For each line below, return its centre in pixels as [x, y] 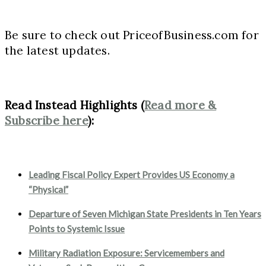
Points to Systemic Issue [77, 228]
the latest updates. [57, 50]
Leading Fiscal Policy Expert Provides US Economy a [132, 174]
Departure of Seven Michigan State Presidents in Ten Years [145, 213]
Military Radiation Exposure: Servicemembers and [126, 253]
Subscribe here [46, 120]
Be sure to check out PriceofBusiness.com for [132, 35]
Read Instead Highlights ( [75, 105]
